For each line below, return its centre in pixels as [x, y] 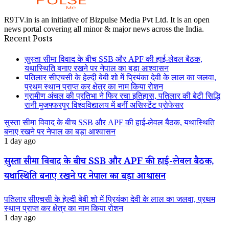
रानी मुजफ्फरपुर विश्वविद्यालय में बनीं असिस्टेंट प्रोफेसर [104, 105]
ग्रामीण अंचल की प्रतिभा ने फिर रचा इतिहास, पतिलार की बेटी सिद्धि [122, 96]
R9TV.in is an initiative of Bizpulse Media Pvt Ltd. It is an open [107, 20]
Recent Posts [28, 40]
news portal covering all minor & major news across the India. [104, 29]
